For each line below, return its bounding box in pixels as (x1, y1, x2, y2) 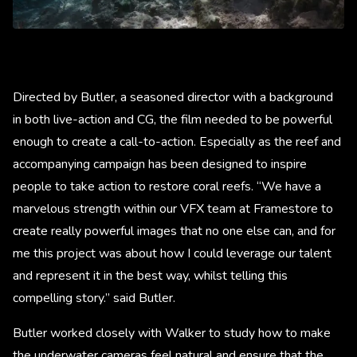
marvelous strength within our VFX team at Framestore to (13, 199, 333, 218)
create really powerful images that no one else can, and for (13, 222, 335, 240)
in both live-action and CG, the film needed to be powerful (13, 110, 332, 128)
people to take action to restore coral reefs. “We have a (13, 177, 321, 195)
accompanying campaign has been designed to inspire (13, 155, 307, 173)
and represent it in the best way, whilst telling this (13, 266, 288, 284)
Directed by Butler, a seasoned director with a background (13, 88, 333, 106)
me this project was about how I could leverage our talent (13, 244, 331, 262)
